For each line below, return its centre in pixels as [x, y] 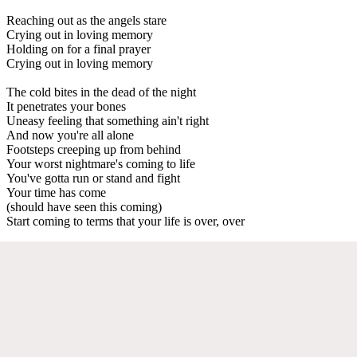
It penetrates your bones [66, 106]
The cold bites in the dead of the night [101, 92]
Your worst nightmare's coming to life [101, 163]
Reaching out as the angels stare [86, 20]
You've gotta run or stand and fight [93, 178]
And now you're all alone [70, 135]
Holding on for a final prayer [78, 49]
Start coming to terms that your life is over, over [126, 221]
